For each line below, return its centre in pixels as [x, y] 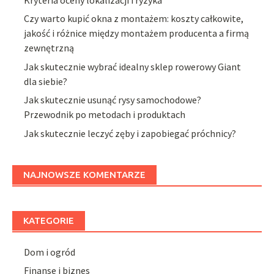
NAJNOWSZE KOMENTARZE [84, 174]
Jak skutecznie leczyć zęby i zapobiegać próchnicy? [130, 133]
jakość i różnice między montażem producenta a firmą [137, 33]
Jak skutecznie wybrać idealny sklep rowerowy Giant [133, 66]
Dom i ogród [50, 252]
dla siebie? [46, 81]
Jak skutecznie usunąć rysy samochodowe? [113, 100]
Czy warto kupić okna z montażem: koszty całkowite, [134, 19]
